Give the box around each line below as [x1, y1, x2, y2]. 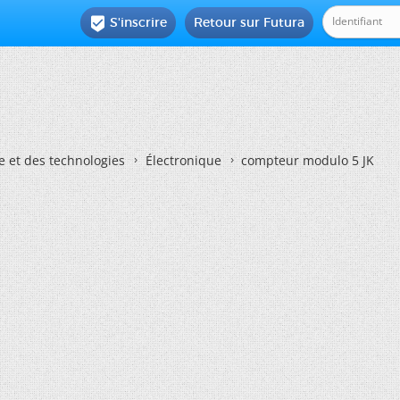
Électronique [146, 152, 221, 169]
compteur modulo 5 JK [241, 152, 374, 169]
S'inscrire [110, 14, 168, 30]
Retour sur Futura [194, 14, 305, 30]
